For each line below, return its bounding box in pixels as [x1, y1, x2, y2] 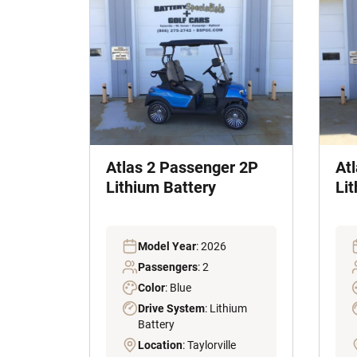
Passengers [138, 261, 198, 274]
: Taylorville [182, 339, 236, 352]
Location [138, 339, 182, 352]
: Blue [165, 281, 191, 295]
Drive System [138, 302, 205, 316]
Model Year [138, 240, 196, 253]
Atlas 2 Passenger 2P [106, 158, 258, 178]
